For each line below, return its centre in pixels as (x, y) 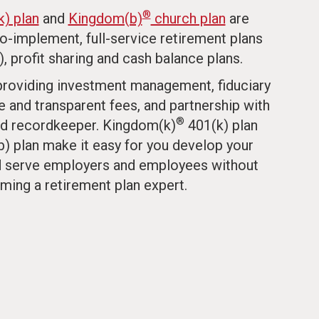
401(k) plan (221, 125)
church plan (188, 18)
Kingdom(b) (105, 18)
